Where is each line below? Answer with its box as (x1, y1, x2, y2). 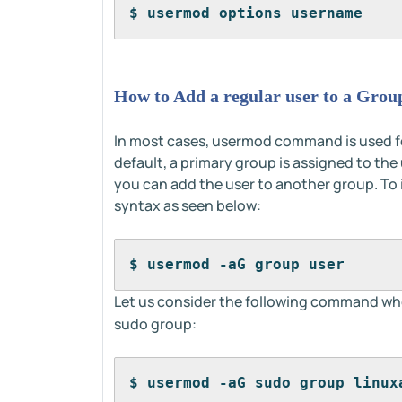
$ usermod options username (129, 4, 363, 22)
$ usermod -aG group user (129, 256, 345, 273)
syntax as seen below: (114, 196, 261, 215)
